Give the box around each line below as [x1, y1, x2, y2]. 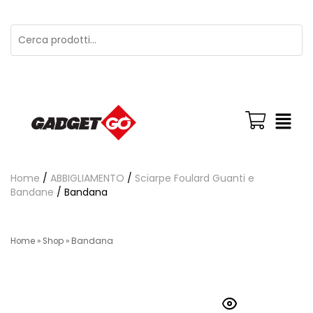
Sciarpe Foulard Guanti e [135, 171, 254, 185]
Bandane [10, 185, 54, 199]
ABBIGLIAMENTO [50, 171, 124, 185]
